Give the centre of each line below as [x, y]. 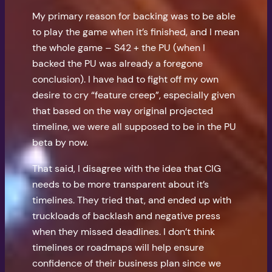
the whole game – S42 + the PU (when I [119, 48]
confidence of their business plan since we [127, 263]
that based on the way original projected [123, 111]
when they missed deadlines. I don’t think [124, 231]
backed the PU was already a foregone [118, 64]
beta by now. [60, 143]
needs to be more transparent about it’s [121, 184]
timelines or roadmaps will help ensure [118, 247]
